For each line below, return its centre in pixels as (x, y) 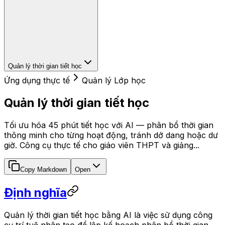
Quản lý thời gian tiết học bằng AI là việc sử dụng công (108, 215)
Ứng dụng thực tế (37, 80)
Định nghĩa (35, 192)
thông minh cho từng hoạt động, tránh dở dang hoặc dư (111, 135)
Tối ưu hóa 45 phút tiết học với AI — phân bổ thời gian (109, 125)
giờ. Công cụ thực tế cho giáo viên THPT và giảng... (102, 145)
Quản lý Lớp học (114, 80)
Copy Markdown (43, 169)
